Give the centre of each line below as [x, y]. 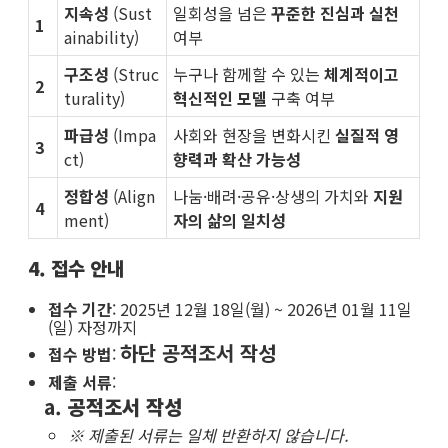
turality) [95, 97]
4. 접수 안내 [76, 268]
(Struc [134, 73]
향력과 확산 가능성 [237, 158]
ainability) [102, 36]
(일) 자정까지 [92, 327]
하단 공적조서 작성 [198, 353]
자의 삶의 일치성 [230, 219]
